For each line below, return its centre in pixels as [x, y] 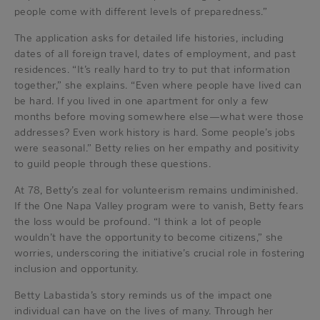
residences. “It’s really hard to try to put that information [152, 70]
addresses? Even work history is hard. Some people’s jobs [155, 132]
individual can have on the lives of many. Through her [144, 311]
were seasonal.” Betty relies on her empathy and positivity [157, 148]
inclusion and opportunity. [76, 269]
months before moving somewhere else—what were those [159, 117]
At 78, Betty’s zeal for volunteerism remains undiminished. [156, 190]
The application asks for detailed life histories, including [149, 38]
